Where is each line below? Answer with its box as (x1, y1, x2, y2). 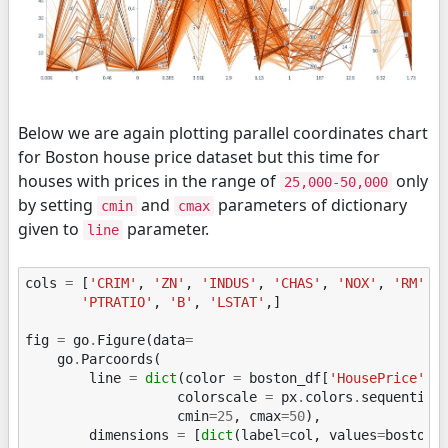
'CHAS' (273, 275, 322, 292)
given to (18, 217, 83, 240)
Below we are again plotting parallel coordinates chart (18, 121, 428, 144)
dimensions (89, 427, 170, 444)
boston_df (249, 370, 322, 387)
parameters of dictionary (214, 193, 407, 216)
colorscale (177, 389, 258, 406)
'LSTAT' (209, 294, 266, 311)
